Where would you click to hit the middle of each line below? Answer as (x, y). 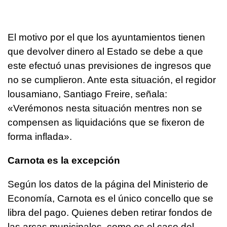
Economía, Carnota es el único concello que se (110, 199)
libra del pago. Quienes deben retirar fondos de (110, 213)
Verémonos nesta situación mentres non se (108, 108)
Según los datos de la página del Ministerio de (108, 184)
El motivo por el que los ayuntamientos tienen (106, 37)
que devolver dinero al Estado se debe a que (105, 52)
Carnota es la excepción (64, 161)
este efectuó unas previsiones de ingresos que (109, 66)
